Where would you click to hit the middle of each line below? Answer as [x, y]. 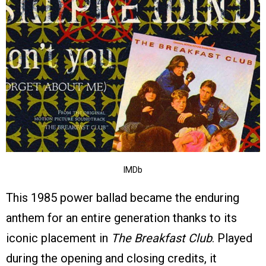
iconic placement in [58, 238]
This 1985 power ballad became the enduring [123, 198]
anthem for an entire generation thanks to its [121, 218]
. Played [232, 238]
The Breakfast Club [161, 238]
